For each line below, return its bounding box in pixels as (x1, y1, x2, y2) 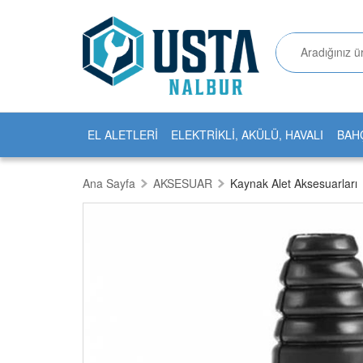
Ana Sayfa (83, 175, 135, 192)
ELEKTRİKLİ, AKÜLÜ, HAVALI (171, 126, 324, 143)
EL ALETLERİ (87, 126, 158, 143)
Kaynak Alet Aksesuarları (230, 175, 357, 192)
